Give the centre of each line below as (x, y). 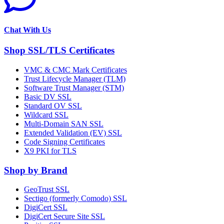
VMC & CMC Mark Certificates (75, 70)
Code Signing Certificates (64, 142)
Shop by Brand (36, 170)
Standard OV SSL (53, 106)
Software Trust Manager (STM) (74, 88)
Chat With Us (27, 30)
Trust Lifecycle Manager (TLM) (75, 79)
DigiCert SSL (46, 207)
